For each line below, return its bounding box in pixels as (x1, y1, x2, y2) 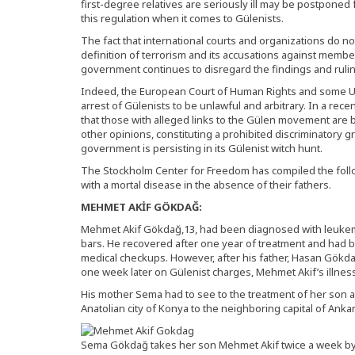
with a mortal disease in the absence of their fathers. (81, 177, 331, 192)
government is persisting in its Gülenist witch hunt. (81, 141, 323, 155)
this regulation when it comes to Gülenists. (81, 11, 284, 25)
